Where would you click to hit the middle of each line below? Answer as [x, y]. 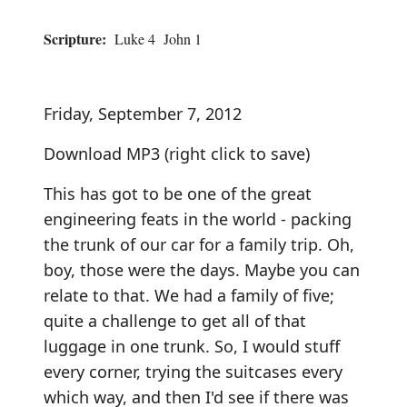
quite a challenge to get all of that [175, 320]
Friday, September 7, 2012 [143, 113]
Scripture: [75, 38]
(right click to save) [235, 153]
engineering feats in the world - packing [198, 218]
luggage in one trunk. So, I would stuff [192, 346]
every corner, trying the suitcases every [193, 371]
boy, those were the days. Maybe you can [202, 269]
